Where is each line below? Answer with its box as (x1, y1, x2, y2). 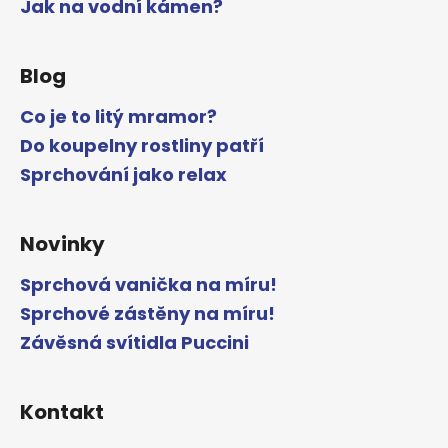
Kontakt (20, 397, 104, 426)
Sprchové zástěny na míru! (20, 300, 275, 326)
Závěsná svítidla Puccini (20, 329, 249, 355)
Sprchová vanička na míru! (20, 271, 277, 297)
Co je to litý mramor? (20, 103, 217, 129)
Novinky (20, 229, 105, 258)
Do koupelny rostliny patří (20, 132, 264, 158)
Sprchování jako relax (20, 161, 227, 187)
